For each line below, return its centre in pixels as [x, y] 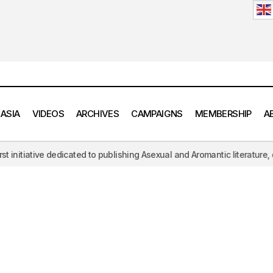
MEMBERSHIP [223, 113]
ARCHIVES [97, 113]
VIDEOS [48, 113]
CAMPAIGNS [157, 113]
